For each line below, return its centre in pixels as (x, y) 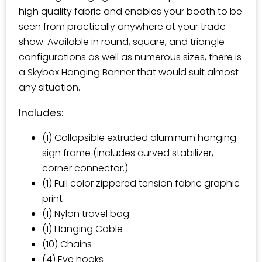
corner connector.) (85, 168)
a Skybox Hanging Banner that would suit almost (129, 72)
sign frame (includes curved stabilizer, (128, 153)
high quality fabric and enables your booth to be (130, 11)
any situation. (49, 87)
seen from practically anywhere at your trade (122, 27)
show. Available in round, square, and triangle (122, 42)
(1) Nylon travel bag (86, 214)
